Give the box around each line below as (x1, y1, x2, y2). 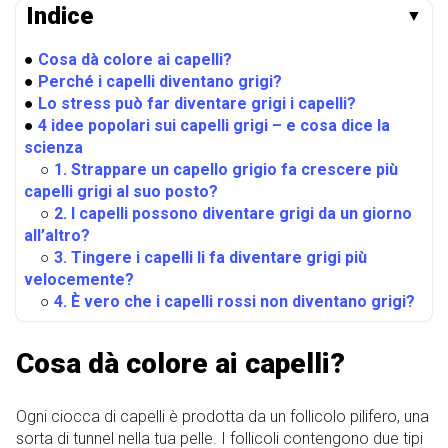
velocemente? (24, 269, 134, 289)
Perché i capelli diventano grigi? (38, 71, 282, 91)
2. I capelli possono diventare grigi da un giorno (54, 203, 412, 223)
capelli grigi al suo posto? (24, 181, 218, 201)
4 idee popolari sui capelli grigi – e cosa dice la (38, 115, 390, 135)
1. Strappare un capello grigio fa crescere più (54, 159, 398, 179)
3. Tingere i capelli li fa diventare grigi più (54, 247, 367, 267)
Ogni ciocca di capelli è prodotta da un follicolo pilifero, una (16, 407, 429, 427)
